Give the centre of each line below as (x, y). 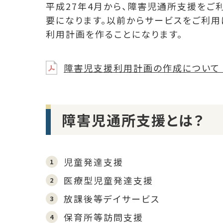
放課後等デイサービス (112, 199)
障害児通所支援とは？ (133, 120)
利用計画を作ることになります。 (114, 34)
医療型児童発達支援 (109, 180)
